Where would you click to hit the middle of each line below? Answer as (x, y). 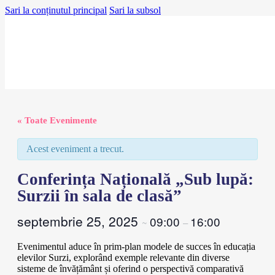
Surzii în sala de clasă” (99, 196)
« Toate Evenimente (57, 120)
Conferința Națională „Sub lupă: (135, 179)
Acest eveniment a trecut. (75, 149)
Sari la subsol (135, 10)
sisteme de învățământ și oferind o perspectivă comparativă (130, 269)
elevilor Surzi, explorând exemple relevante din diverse (123, 258)
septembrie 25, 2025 (79, 221)
